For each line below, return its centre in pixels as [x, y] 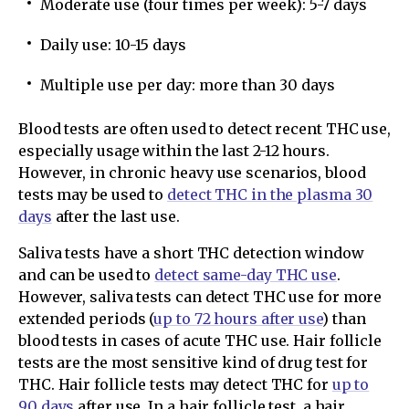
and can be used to [87, 275]
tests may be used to [93, 195]
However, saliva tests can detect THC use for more [200, 297]
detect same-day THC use [246, 275]
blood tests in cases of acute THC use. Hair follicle [200, 341]
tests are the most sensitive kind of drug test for [194, 363]
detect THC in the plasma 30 [270, 195]
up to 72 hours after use [238, 319]
